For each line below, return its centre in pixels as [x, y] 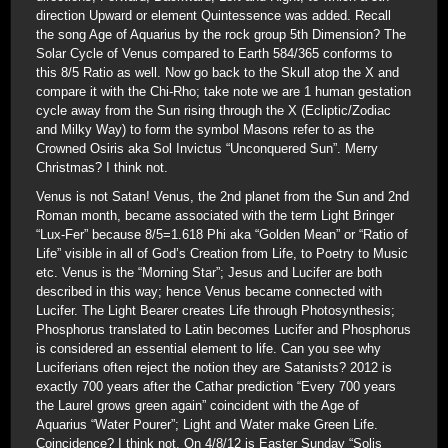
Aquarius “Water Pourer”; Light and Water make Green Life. [207, 424]
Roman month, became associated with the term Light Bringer [215, 215]
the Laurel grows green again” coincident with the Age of [197, 405]
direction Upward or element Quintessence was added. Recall [213, 15]
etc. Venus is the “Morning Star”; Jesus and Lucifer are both [209, 272]
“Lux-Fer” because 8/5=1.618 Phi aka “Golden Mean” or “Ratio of [222, 234]
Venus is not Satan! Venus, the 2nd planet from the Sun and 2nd [222, 196]
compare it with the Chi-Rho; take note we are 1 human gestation [223, 91]
